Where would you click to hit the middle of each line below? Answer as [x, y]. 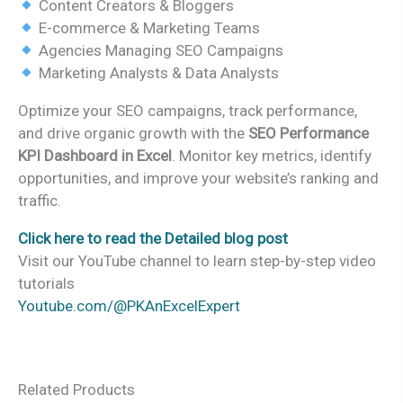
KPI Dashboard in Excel [95, 156]
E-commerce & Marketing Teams [148, 28]
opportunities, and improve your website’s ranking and [198, 179]
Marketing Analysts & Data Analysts [157, 73]
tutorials [46, 284]
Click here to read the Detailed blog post [153, 239]
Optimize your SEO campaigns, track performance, [188, 111]
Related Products [76, 390]
